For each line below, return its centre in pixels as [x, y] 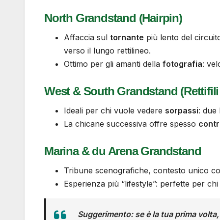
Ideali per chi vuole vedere [114, 111]
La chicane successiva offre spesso [131, 124]
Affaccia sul [87, 37]
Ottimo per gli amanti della [113, 64]
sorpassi [182, 111]
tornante [127, 37]
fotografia [182, 64]
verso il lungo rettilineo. [107, 50]
